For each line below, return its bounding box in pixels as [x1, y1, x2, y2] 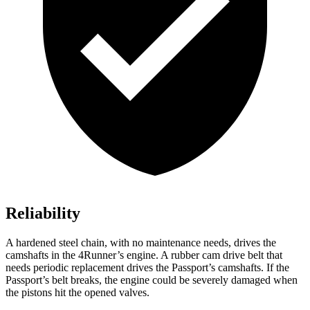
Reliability [6, 204, 80, 223]
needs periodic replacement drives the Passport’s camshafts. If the [6, 262, 289, 274]
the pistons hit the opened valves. [6, 286, 149, 299]
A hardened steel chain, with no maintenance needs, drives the [6, 237, 276, 249]
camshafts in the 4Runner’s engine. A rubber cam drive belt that [6, 249, 282, 262]
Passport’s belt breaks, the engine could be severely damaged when [6, 274, 298, 286]
